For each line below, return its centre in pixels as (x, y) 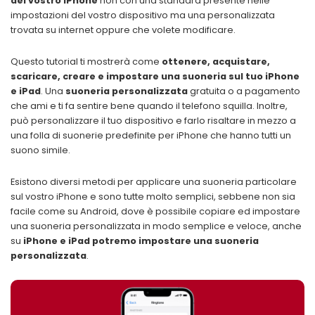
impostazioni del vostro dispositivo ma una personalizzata (143, 15)
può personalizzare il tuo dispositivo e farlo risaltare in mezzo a (153, 121)
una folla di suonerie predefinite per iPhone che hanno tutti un (151, 136)
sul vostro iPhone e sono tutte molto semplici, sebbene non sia (153, 197)
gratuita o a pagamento (244, 91)
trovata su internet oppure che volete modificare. (123, 30)
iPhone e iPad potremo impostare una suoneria (141, 241)
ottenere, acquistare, (216, 62)
